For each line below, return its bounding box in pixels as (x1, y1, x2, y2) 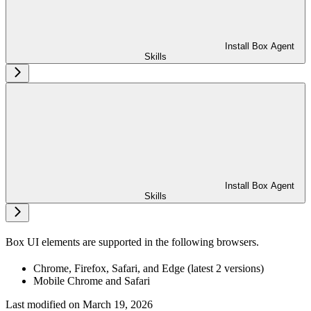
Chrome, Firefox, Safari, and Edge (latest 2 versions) (33, 262, 264, 275)
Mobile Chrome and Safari (33, 275, 150, 287)
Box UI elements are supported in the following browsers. (6, 236, 259, 249)
